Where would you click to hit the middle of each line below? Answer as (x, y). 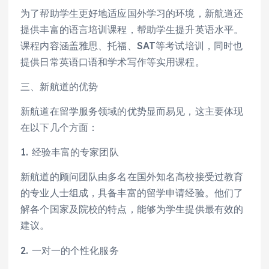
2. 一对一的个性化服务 (70, 250)
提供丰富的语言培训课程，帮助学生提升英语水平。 (132, 30)
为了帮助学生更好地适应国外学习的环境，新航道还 (132, 14)
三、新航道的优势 (59, 87)
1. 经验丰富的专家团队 (70, 152)
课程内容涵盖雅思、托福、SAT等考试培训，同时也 (132, 46)
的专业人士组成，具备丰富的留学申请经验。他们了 (132, 193)
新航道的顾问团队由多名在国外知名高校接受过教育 (132, 177)
